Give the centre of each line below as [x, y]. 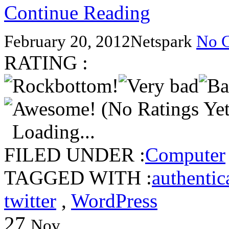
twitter [30, 200]
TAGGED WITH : [78, 177]
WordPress [114, 200]
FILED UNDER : [75, 154]
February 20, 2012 [67, 41]
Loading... [54, 131]
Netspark [163, 41]
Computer [185, 154]
